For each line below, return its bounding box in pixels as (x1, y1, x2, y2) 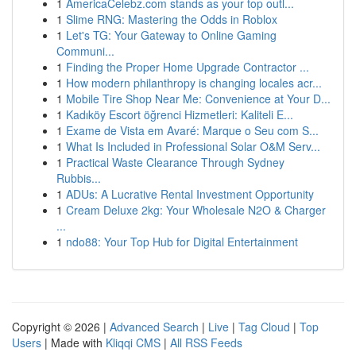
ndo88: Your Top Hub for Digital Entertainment (66, 234, 298, 250)
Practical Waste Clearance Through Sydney (66, 154, 284, 170)
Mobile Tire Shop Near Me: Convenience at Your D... (66, 91, 331, 106)
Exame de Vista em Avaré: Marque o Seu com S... (66, 122, 319, 138)
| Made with (41, 335, 106, 350)
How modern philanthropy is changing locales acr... (66, 75, 322, 91)
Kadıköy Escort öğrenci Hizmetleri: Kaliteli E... (66, 106, 293, 122)
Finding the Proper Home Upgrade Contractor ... (66, 59, 309, 75)
